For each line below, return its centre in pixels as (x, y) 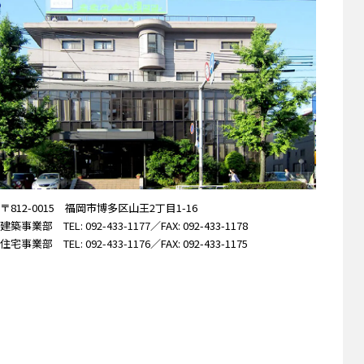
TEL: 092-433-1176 (107, 244)
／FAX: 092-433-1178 (199, 226)
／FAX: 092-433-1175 (199, 244)
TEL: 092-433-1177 (107, 226)
